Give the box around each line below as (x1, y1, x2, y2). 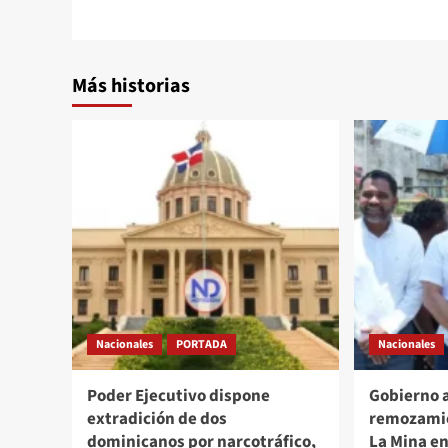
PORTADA (176, 335, 227, 353)
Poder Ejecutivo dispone (87, 383, 270, 408)
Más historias (72, 71, 190, 100)
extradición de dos (87, 406, 227, 431)
